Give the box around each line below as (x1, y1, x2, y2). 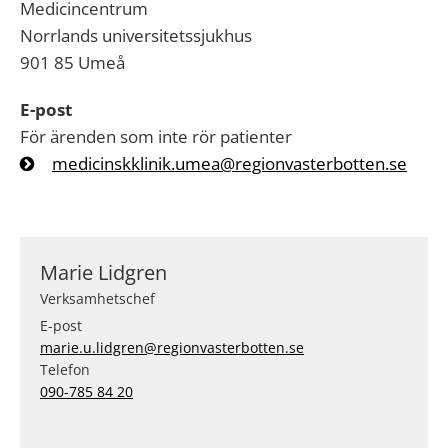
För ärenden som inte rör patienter (20, 125, 292, 148)
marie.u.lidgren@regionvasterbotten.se (40, 338, 304, 357)
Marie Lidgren (40, 259, 167, 286)
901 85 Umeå (20, 51, 129, 74)
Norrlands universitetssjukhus (20, 24, 252, 47)
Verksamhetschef (40, 289, 155, 308)
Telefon (40, 360, 90, 379)
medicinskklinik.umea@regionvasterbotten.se (52, 152, 407, 175)
